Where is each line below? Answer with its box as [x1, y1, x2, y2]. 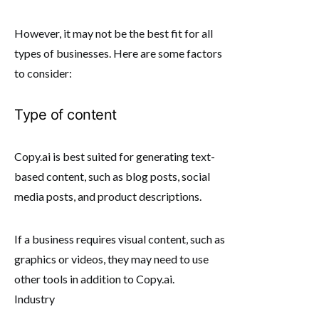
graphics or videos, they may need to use [14, 251, 209, 266]
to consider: [14, 66, 72, 80]
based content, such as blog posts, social [14, 169, 210, 183]
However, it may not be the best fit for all [14, 26, 213, 40]
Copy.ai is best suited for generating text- [14, 149, 215, 163]
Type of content [14, 105, 117, 123]
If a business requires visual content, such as [14, 231, 225, 246]
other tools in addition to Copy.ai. [14, 271, 174, 286]
